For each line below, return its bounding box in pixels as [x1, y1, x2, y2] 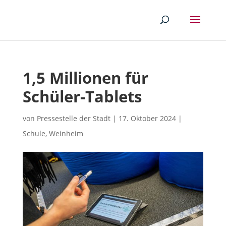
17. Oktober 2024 [118, 114, 176, 123]
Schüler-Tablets [22, 86, 142, 107]
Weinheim [48, 129, 83, 138]
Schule [22, 129, 45, 138]
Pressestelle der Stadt [36, 114, 110, 123]
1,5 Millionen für [22, 67, 148, 88]
